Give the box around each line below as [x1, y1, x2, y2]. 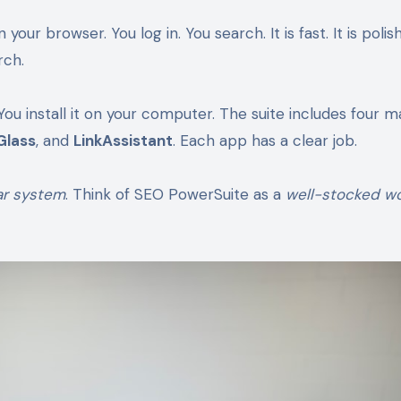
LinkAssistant [73, 130, 173, 150]
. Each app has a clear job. [173, 130, 357, 150]
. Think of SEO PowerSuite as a [65, 183, 286, 204]
